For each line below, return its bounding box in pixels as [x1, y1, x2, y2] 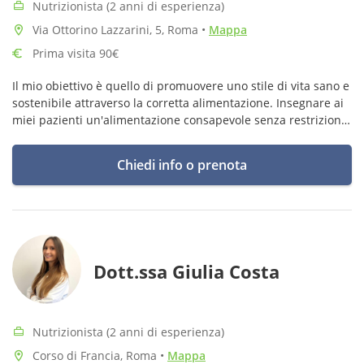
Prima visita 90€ [32, 45, 119, 61]
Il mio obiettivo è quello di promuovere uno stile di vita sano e [12, 78, 349, 93]
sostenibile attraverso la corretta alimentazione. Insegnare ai [12, 95, 344, 110]
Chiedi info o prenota [117, 156, 247, 174]
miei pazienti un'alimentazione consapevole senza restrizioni [12, 112, 344, 128]
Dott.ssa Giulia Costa [93, 259, 279, 284]
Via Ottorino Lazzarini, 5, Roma [32, 22, 201, 37]
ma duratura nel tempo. [12, 129, 143, 145]
